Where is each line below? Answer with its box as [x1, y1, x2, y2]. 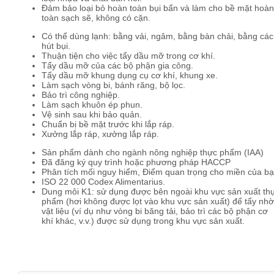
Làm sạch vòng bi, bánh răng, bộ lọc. [42, 80, 185, 90]
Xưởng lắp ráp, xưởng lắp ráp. [42, 129, 159, 139]
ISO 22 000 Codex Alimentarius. [42, 177, 165, 187]
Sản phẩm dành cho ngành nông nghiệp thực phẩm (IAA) [42, 147, 264, 157]
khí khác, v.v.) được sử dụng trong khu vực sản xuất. [42, 216, 245, 226]
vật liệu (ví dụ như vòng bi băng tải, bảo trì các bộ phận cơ [42, 206, 268, 216]
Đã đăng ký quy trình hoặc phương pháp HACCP [42, 157, 231, 167]
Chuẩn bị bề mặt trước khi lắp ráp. [42, 119, 174, 129]
